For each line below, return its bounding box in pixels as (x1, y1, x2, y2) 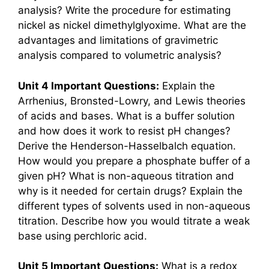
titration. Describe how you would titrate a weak (18, 214, 250, 227)
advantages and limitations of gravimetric (18, 34, 218, 47)
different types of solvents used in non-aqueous (18, 199, 250, 212)
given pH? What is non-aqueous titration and (18, 169, 234, 182)
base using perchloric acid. (18, 229, 147, 242)
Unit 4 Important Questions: (18, 79, 159, 92)
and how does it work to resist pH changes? (18, 124, 231, 137)
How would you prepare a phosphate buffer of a (18, 154, 250, 167)
